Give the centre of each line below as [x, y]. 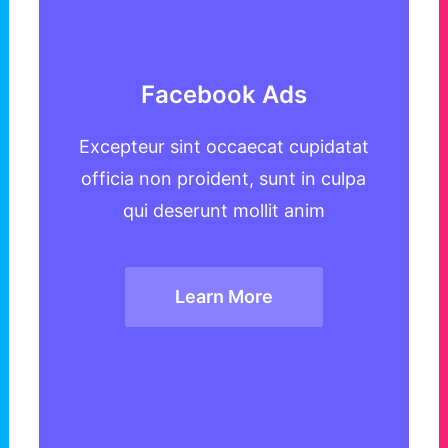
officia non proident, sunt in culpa [224, 179]
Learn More [223, 297]
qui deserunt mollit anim [223, 211]
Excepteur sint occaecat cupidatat [223, 147]
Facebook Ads [223, 95]
